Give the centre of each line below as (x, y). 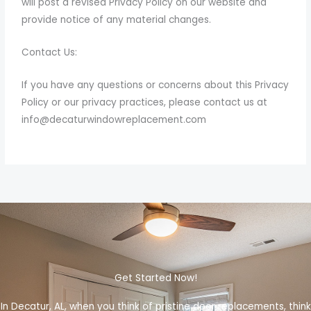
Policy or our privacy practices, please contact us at (145, 102)
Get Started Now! (155, 278)
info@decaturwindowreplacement (103, 119)
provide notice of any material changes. (117, 19)
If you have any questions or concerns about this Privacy (155, 85)
